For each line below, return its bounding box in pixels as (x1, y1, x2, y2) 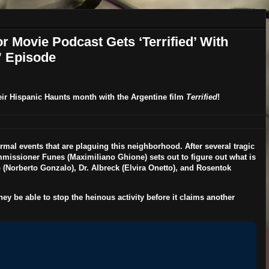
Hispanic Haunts (9, 92, 73, 102)
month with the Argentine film (72, 92, 186, 102)
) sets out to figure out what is (144, 153, 256, 162)
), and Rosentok (172, 163, 231, 173)
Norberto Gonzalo (5, 163, 71, 173)
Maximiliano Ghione (69, 153, 145, 162)
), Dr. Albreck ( (71, 163, 124, 173)
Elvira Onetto (124, 163, 173, 173)
